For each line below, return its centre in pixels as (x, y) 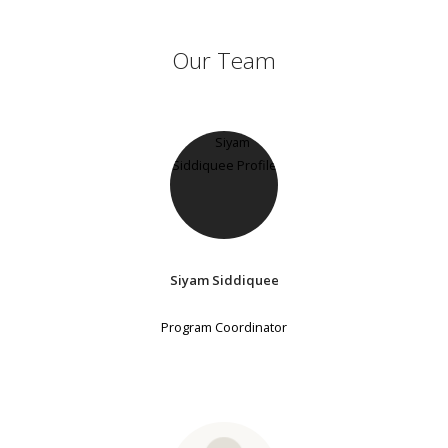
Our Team (224, 60)
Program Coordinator (224, 326)
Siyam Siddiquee (224, 280)
